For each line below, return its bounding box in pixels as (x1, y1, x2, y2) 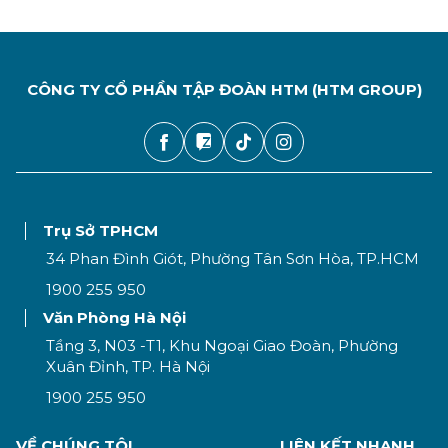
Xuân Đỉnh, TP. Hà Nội (45, 357, 210, 377)
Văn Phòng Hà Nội (42, 308, 186, 328)
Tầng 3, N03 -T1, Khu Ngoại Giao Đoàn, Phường (45, 336, 398, 356)
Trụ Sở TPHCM (42, 221, 158, 241)
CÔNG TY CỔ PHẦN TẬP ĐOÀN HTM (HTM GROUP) (26, 80, 422, 100)
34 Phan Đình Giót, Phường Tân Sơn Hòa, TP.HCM (45, 249, 419, 269)
